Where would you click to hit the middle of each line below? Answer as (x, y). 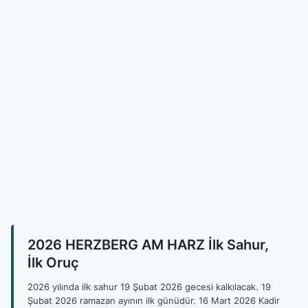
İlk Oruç (53, 263)
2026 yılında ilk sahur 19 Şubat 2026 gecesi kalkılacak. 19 (149, 287)
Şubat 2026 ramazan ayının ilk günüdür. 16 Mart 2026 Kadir (154, 300)
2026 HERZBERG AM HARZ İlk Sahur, (148, 245)
